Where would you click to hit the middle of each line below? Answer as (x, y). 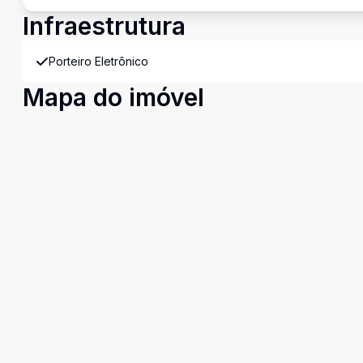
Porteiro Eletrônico (98, 61)
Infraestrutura (104, 26)
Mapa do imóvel (113, 97)
